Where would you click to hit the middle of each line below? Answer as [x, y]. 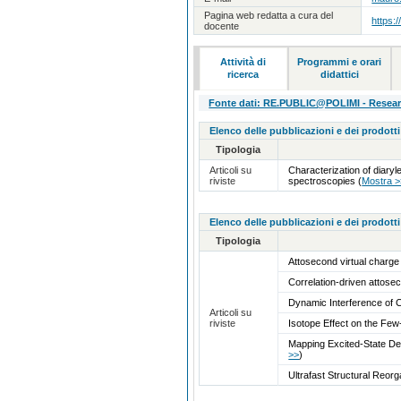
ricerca [243, 74]
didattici [339, 74]
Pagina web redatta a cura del [269, 15]
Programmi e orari [340, 61]
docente [222, 26]
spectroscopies [324, 180]
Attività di [243, 61]
